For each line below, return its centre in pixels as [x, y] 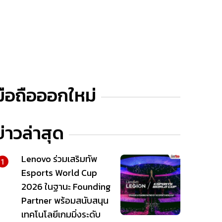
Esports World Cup [59, 173]
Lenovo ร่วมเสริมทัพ [59, 159]
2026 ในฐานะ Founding [66, 187]
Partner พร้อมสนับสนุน [65, 201]
